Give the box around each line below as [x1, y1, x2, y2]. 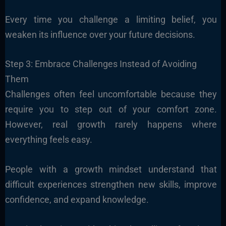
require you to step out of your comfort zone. [5, 104, 217, 115]
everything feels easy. [5, 134, 92, 145]
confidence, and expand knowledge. [5, 194, 149, 205]
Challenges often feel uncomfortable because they [5, 89, 217, 100]
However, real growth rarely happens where [5, 119, 217, 130]
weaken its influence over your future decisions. [5, 29, 195, 40]
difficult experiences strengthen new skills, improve [5, 179, 217, 190]
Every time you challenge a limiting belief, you [5, 14, 217, 25]
